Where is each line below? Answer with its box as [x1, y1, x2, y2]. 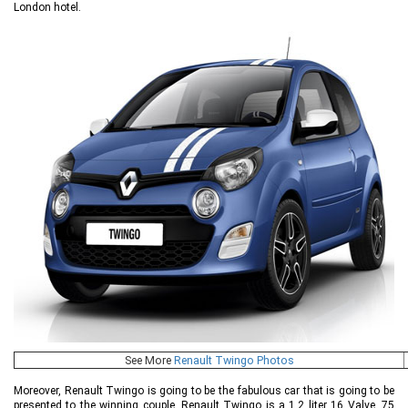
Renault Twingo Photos [173, 353, 294, 368]
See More [124, 353, 174, 368]
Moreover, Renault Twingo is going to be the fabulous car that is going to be [14, 384, 394, 398]
